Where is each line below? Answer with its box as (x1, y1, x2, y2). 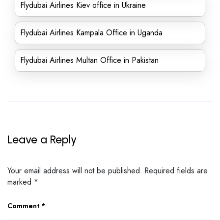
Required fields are (145, 165, 208, 176)
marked (7, 176, 34, 188)
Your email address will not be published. (7, 165, 142, 176)
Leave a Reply (7, 133, 77, 146)
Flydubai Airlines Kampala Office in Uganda (20, 27, 163, 38)
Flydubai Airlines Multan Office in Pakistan (20, 55, 159, 66)
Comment (7, 200, 41, 211)
